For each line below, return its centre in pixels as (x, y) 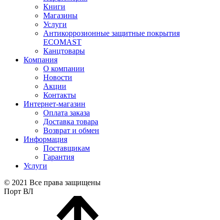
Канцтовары (64, 51)
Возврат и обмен (71, 130)
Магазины (60, 15)
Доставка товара (71, 122)
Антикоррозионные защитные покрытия (111, 33)
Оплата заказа (67, 113)
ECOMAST (62, 42)
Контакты (60, 95)
